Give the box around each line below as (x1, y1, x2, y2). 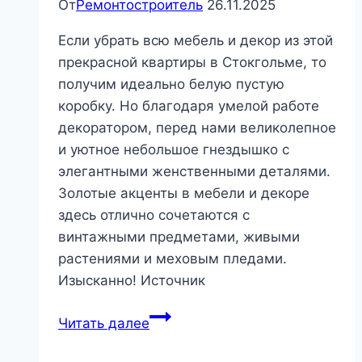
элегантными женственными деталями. (58, 163, 330, 180)
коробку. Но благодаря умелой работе (58, 98, 319, 115)
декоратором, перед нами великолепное (58, 120, 336, 137)
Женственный (149, 307, 243, 324)
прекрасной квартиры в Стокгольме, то (58, 54, 326, 71)
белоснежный (149, 329, 242, 346)
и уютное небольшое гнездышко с (58, 141, 289, 158)
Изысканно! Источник (58, 272, 205, 289)
